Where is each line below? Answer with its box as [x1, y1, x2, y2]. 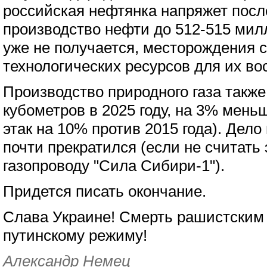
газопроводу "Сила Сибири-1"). [3, 157, 225, 174]
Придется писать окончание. [3, 183, 206, 200]
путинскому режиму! [3, 227, 147, 244]
